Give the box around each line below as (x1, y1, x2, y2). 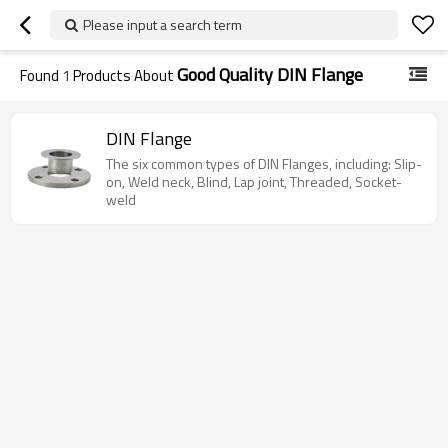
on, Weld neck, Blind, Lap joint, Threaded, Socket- (106, 171, 402, 192)
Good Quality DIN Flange (177, 61, 363, 88)
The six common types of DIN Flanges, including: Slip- (106, 153, 422, 174)
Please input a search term (83, 14, 242, 35)
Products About (70, 64, 177, 87)
